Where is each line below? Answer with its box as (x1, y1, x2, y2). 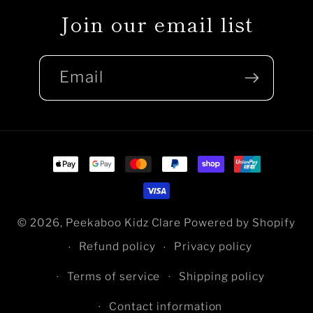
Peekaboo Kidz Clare (65, 215, 182, 229)
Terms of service (66, 269, 161, 283)
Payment (34, 149, 99, 167)
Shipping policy (178, 269, 265, 283)
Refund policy (79, 240, 156, 254)
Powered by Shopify (184, 215, 296, 229)
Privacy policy (174, 240, 253, 254)
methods (34, 175, 99, 193)
